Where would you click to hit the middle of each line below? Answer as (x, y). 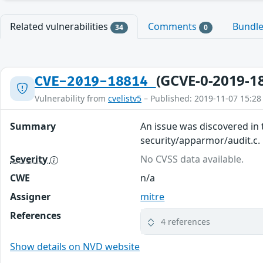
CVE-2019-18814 (95, 82)
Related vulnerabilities (60, 26)
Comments (173, 26)
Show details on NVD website (75, 247)
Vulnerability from (71, 99)
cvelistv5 (125, 99)
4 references (186, 222)
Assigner (30, 197)
